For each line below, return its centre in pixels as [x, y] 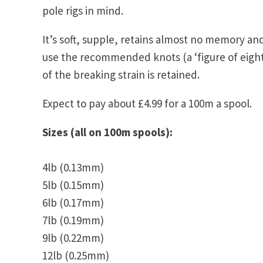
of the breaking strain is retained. [121, 74]
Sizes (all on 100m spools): [107, 132]
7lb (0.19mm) [73, 220]
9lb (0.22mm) [73, 237]
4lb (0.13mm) [73, 167]
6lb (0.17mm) [73, 202]
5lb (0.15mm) [73, 185]
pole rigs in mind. [83, 10]
